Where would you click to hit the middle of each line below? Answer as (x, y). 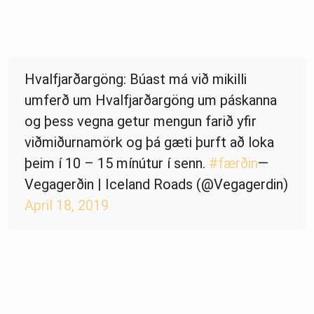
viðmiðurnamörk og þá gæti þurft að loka (149, 143)
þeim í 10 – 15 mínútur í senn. (117, 164)
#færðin (233, 164)
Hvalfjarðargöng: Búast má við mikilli (136, 80)
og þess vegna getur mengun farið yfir (141, 122)
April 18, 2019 (67, 206)
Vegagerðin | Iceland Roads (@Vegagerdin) (156, 185)
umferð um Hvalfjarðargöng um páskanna (151, 101)
